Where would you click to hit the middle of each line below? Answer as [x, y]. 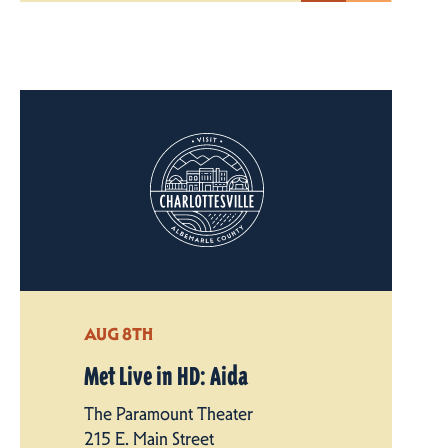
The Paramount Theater [168, 413]
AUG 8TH [118, 333]
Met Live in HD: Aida [166, 376]
